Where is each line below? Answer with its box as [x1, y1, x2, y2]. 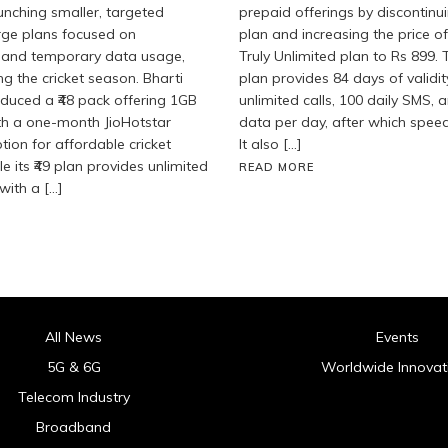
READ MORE [239, 159, 314, 174]
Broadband [36, 417, 112, 436]
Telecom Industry [17, 387, 130, 406]
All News [45, 327, 103, 346]
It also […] [239, 134, 302, 153]
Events [375, 327, 419, 346]
